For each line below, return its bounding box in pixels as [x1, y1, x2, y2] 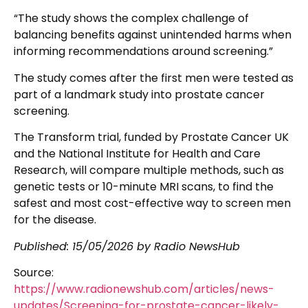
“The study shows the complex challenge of [14, 10, 249, 27]
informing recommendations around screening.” [14, 43, 273, 60]
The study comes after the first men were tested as [14, 69, 294, 86]
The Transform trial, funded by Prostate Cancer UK [14, 129, 289, 146]
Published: [14, 238, 72, 254]
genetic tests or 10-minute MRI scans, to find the [14, 179, 274, 195]
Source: [14, 265, 54, 281]
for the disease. [14, 212, 96, 228]
